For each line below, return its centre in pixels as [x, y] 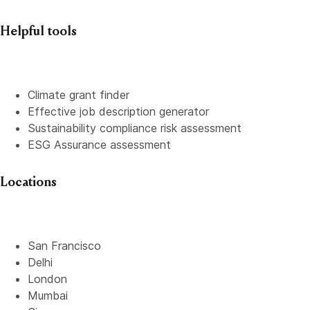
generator [184, 111]
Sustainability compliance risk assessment [135, 128]
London [47, 279]
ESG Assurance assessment [99, 145]
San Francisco [64, 246]
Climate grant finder [79, 95]
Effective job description [93, 111]
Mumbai [48, 295]
